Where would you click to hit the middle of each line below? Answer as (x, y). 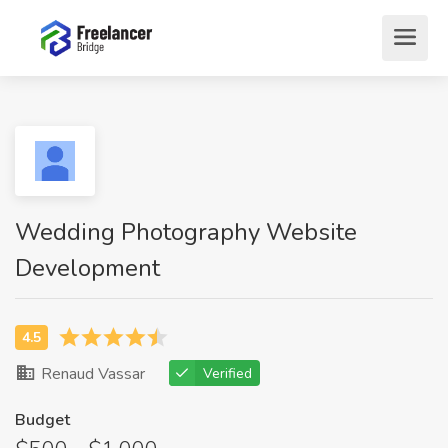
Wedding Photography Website (186, 232)
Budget (42, 420)
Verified (227, 373)
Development (87, 268)
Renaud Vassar (91, 374)
